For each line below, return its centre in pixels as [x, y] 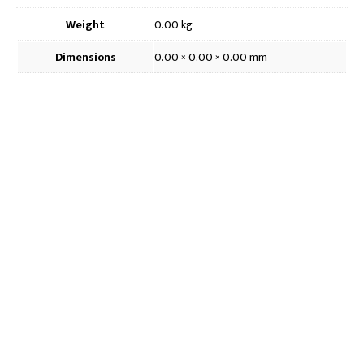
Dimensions [85, 58]
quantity [35, 20]
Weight [85, 25]
